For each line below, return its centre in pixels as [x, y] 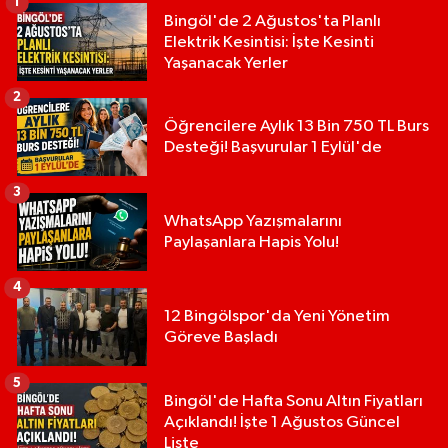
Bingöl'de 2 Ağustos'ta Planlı [272, 21]
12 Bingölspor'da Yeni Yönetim [277, 317]
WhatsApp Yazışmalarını [253, 222]
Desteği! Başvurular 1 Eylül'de [273, 148]
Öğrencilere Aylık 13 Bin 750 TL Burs [296, 127]
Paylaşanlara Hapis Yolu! [251, 243]
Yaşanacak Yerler [226, 63]
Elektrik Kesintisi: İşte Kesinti [269, 42]
